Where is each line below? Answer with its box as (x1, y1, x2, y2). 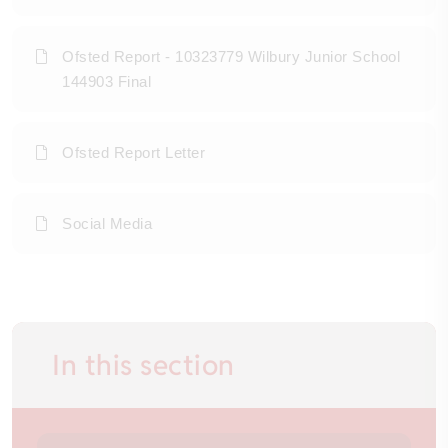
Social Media (62, 215, 153, 233)
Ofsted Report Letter (62, 144, 206, 162)
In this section (52, 347, 235, 384)
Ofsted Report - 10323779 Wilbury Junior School (62, 48, 401, 66)
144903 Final (62, 73, 152, 91)
